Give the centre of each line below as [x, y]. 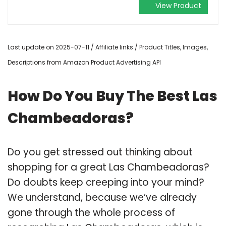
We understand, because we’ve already [102, 197]
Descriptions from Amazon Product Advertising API [84, 62]
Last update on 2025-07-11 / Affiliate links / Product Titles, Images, [108, 47]
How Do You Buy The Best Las [112, 96]
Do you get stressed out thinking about [100, 152]
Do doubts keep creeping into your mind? [106, 182]
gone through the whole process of [91, 212]
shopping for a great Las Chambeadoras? [108, 167]
